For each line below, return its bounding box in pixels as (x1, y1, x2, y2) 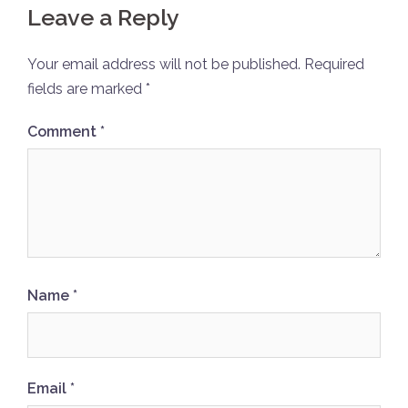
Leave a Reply (27, 4, 179, 31)
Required (304, 56, 364, 73)
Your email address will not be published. (27, 56, 301, 73)
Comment (27, 123, 100, 140)
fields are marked (27, 80, 146, 97)
